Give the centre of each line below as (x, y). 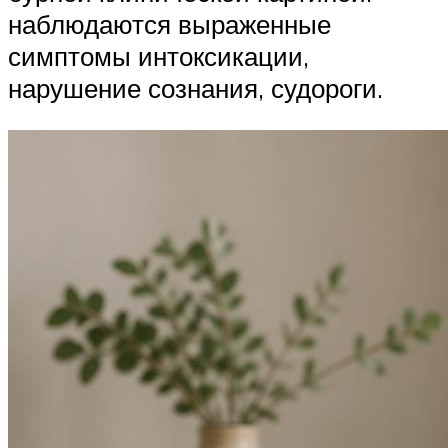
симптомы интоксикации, (158, 56)
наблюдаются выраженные (169, 24)
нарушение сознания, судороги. (195, 88)
